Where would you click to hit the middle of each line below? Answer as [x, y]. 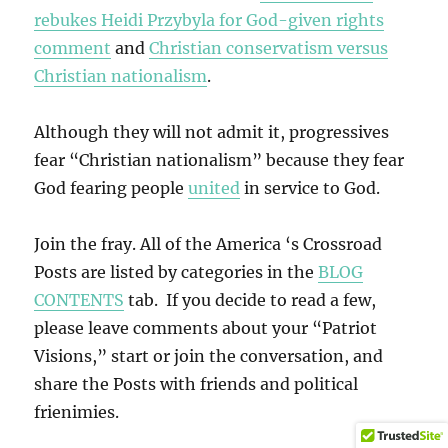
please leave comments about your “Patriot [206, 328]
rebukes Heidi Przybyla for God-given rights [209, 20]
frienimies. [77, 412]
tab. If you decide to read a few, [250, 300]
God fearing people [111, 188]
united [214, 188]
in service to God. [310, 188]
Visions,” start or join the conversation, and [209, 356]
